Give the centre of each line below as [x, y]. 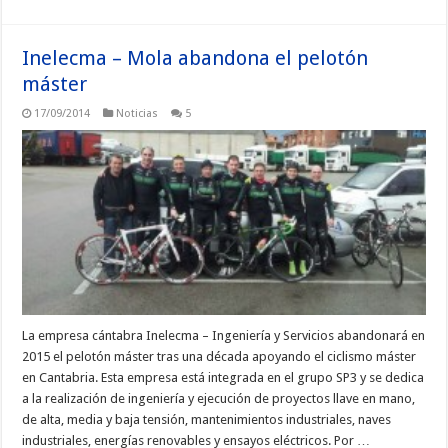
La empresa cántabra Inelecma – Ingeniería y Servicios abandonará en [224, 335]
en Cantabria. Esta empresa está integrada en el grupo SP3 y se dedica [223, 377]
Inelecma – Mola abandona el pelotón [195, 57]
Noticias [137, 113]
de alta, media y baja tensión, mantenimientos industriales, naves [207, 419]
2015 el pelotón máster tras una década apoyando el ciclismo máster [219, 356]
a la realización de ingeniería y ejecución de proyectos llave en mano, [219, 398]
